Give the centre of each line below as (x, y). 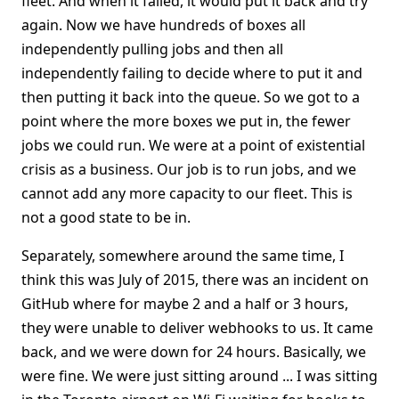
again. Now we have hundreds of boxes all (163, 25)
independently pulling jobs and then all (152, 49)
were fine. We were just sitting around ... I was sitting (199, 376)
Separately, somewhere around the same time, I (183, 256)
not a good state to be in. (106, 217)
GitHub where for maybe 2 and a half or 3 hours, (185, 304)
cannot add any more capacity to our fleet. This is (187, 193)
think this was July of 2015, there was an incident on (195, 280)
